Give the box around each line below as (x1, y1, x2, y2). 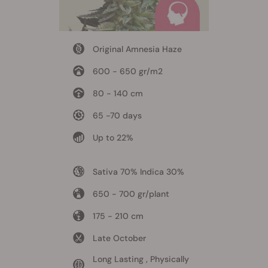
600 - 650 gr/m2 (92, 65, 163, 77)
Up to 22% (92, 132, 133, 143)
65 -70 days (92, 109, 142, 121)
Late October (92, 232, 146, 243)
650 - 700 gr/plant (92, 188, 169, 199)
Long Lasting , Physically (92, 253, 189, 264)
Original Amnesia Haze (92, 43, 182, 54)
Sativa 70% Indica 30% (92, 166, 184, 177)
